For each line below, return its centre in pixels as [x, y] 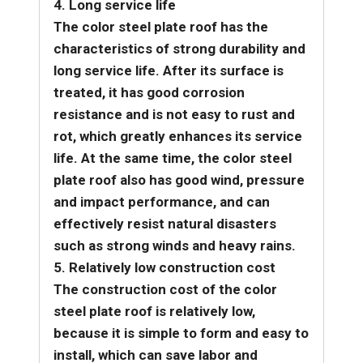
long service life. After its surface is [169, 70]
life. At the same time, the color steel [173, 158]
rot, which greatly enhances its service [178, 136]
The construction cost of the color [165, 289]
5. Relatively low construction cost [164, 267]
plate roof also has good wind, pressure [179, 179]
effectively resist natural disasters [165, 223]
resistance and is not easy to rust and [174, 114]
